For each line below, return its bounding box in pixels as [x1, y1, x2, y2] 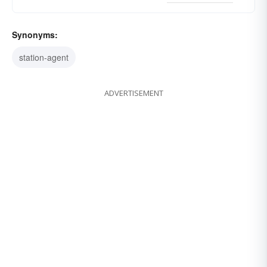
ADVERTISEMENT [104, 88, 163, 99]
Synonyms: [12, 29, 58, 41]
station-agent [19, 51, 69, 64]
